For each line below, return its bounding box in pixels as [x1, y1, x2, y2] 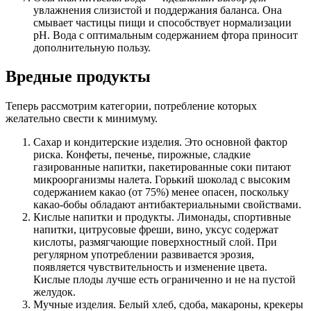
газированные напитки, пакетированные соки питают [33, 161, 291, 174]
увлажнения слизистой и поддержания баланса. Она [33, 3, 282, 16]
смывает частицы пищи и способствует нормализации [33, 16, 292, 28]
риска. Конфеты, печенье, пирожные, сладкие [33, 149, 251, 161]
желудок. [33, 286, 76, 299]
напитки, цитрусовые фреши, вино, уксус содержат [33, 224, 278, 236]
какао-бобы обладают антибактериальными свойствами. [33, 199, 301, 211]
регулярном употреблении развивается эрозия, [33, 249, 254, 261]
